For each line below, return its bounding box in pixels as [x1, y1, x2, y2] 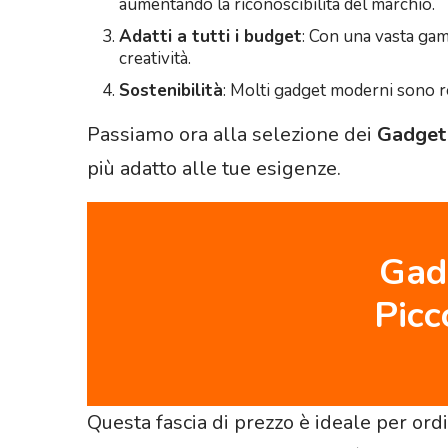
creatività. [119, 46, 191, 70]
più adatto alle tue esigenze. [87, 154, 341, 182]
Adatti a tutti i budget [119, 24, 302, 48]
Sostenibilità [119, 78, 223, 102]
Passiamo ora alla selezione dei [87, 120, 377, 148]
